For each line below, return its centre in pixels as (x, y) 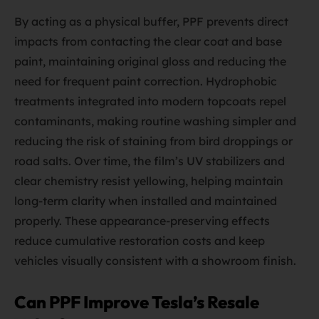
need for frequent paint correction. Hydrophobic (146, 81)
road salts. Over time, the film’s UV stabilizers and (150, 161)
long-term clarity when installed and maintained (146, 201)
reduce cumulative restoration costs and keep (140, 241)
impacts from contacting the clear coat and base (148, 41)
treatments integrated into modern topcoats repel (150, 101)
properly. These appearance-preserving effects (142, 221)
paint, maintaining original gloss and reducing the (150, 61)
